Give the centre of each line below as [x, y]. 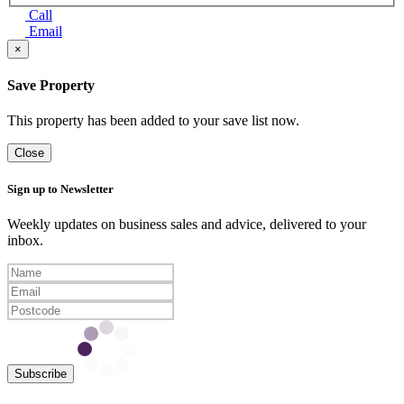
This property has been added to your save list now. [153, 121]
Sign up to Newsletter [60, 189]
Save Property [51, 85]
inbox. [25, 241]
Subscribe [41, 374]
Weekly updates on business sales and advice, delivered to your [187, 225]
